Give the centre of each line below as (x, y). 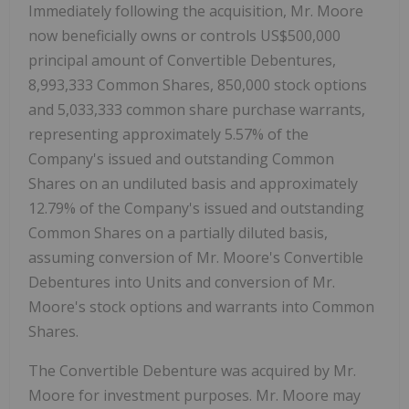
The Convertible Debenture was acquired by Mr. (192, 370)
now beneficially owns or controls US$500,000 (184, 35)
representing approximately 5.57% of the (168, 134)
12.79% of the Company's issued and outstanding (196, 208)
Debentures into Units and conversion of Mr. (182, 282)
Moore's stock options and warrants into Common (201, 306)
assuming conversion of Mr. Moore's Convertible (196, 257)
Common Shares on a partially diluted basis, (178, 232)
